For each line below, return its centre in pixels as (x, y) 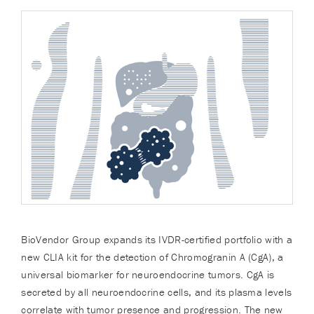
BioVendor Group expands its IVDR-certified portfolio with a (157, 239)
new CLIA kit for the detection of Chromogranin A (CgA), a (152, 257)
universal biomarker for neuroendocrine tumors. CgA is (148, 274)
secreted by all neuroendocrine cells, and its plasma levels (157, 292)
